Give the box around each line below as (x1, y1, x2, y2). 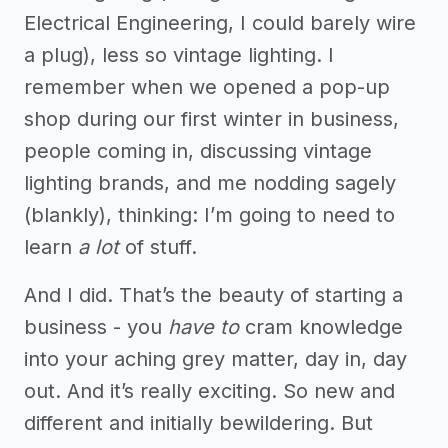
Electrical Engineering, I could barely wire (24, 11, 416, 35)
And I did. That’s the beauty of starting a (24, 283, 403, 307)
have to (168, 315, 239, 339)
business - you (24, 315, 168, 339)
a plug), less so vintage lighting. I (24, 43, 334, 67)
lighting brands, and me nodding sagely (24, 171, 396, 195)
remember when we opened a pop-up (24, 75, 390, 99)
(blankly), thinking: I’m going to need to (24, 203, 395, 227)
